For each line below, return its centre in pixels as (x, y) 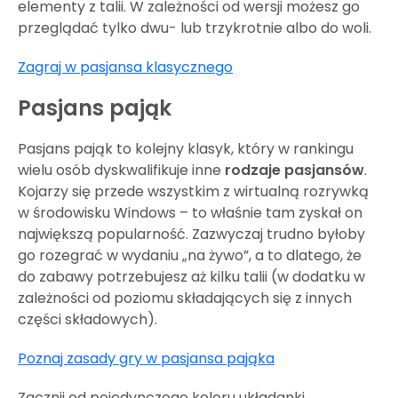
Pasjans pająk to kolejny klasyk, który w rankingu (186, 148)
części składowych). (88, 319)
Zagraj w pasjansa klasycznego (125, 67)
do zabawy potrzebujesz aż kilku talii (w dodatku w (191, 276)
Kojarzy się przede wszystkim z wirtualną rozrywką (193, 191)
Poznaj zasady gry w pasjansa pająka (146, 358)
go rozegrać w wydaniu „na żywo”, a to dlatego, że (190, 255)
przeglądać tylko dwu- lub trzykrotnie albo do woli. (195, 28)
